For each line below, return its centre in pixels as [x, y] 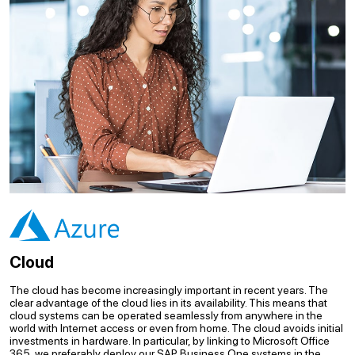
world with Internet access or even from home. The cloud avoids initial [176, 328]
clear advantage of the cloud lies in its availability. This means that [168, 303]
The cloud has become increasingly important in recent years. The [169, 290]
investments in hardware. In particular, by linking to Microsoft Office [170, 341]
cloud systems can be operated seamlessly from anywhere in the [166, 315]
